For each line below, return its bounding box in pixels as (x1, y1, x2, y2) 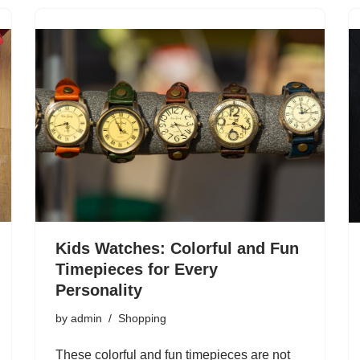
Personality (55, 281, 142, 300)
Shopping (118, 312, 166, 325)
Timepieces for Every (55, 260, 218, 279)
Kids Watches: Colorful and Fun (55, 239, 299, 258)
